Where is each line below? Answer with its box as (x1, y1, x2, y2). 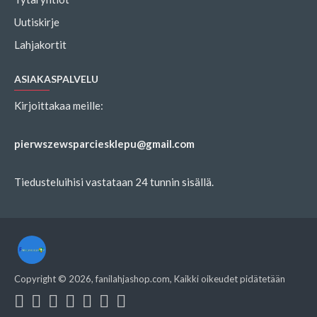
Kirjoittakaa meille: (14, 99, 103, 112)
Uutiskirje (14, 16, 59, 28)
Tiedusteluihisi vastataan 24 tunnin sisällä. (14, 175, 214, 188)
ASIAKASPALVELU (14, 73, 98, 85)
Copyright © (14, 273, 69, 284)
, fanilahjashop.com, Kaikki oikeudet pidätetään (91, 273, 285, 284)
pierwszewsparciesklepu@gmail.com (14, 137, 195, 150)
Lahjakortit (14, 38, 67, 51)
